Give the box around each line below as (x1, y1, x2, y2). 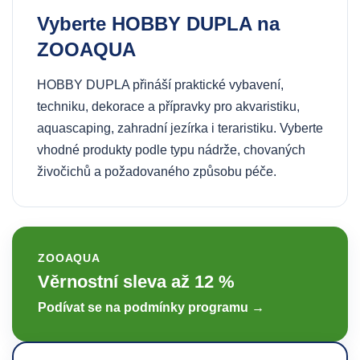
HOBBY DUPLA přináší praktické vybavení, (37, 78, 284, 92)
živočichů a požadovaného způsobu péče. (37, 165, 276, 178)
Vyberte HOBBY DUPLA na (37, 13, 280, 35)
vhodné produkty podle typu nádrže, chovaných (37, 143, 305, 157)
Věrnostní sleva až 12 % (38, 272, 235, 292)
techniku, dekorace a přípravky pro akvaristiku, (37, 100, 300, 113)
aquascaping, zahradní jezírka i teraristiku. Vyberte (37, 121, 323, 135)
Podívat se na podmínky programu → (38, 301, 264, 314)
